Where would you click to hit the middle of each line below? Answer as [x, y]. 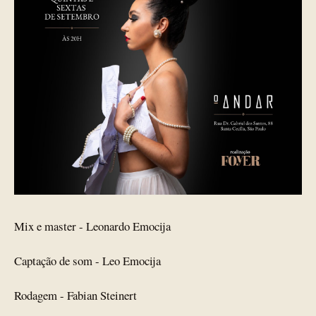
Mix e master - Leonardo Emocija [92, 226]
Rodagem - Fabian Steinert [75, 295]
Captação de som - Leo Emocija [87, 261]
